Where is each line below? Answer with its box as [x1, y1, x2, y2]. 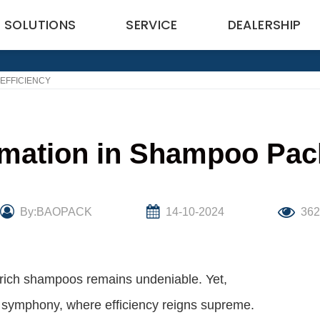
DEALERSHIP [227, 16, 301, 34]
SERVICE [126, 16, 178, 34]
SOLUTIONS [4, 16, 76, 34]
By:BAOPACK [19, 206, 92, 218]
